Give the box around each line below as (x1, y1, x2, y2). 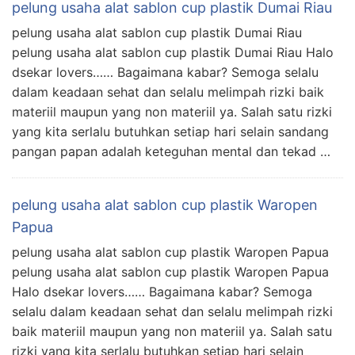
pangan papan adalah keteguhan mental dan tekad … (12, 143, 330, 160)
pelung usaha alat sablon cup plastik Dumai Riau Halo (12, 44, 334, 61)
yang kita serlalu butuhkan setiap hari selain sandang (12, 124, 329, 140)
